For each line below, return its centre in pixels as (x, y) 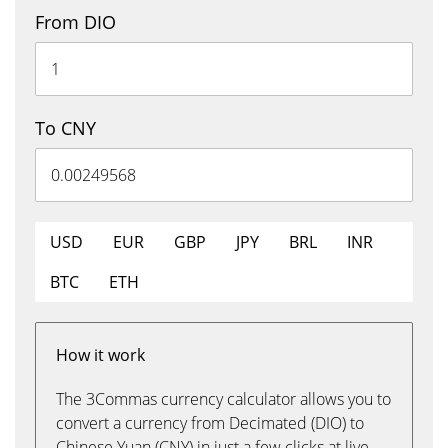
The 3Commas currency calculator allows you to (223, 399)
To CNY (65, 128)
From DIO (75, 22)
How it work (100, 355)
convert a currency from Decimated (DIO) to (210, 423)
